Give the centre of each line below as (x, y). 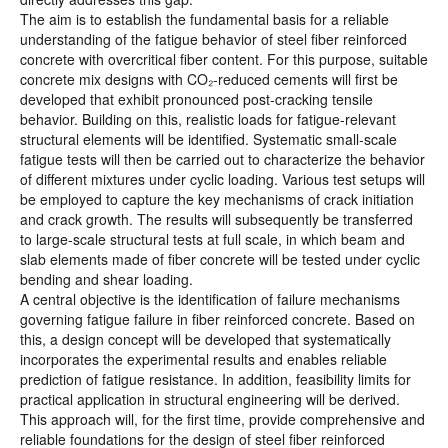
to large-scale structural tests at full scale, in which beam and (212, 239)
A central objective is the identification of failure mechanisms (210, 299)
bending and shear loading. (106, 279)
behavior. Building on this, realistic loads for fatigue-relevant (208, 119)
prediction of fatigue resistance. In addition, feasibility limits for (215, 379)
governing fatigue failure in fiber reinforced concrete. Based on (217, 319)
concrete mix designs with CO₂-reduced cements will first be (209, 79)
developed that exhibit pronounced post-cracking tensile (196, 99)
